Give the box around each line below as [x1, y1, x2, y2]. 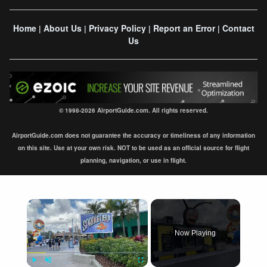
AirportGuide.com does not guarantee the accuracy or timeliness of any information [12, 131, 255, 140]
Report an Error [153, 21, 215, 34]
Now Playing [175, 229, 216, 238]
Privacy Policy [88, 21, 146, 34]
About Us [43, 21, 82, 34]
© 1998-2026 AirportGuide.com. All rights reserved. [59, 106, 208, 115]
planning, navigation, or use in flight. [80, 156, 187, 165]
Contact [222, 21, 254, 34]
